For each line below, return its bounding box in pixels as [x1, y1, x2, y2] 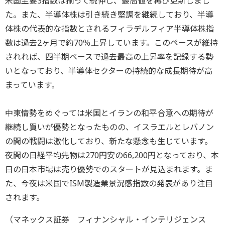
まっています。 [5, 79, 59, 90]
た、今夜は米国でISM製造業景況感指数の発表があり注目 [5, 177, 213, 189]
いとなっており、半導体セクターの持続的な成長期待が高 [5, 65, 212, 76]
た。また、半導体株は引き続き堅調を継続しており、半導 [5, 9, 213, 20]
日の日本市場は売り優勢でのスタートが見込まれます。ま [5, 163, 213, 175]
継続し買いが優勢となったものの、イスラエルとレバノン [5, 121, 214, 133]
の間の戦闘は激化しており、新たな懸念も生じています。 [5, 135, 212, 147]
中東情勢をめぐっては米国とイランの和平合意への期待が [5, 107, 213, 119]
